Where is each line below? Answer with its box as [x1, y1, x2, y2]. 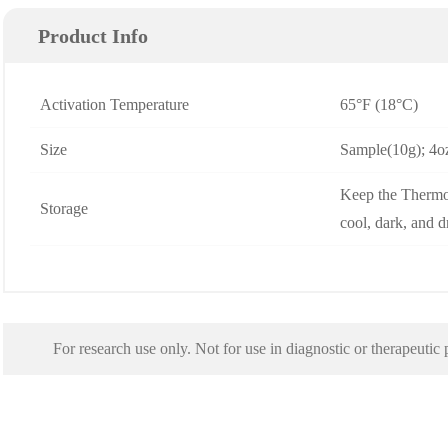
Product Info [38, 25, 149, 47]
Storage [40, 200, 89, 217]
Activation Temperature [40, 96, 190, 113]
